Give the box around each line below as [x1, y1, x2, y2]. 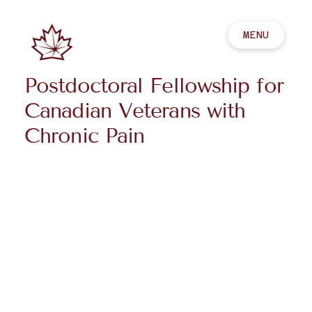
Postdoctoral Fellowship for [24, 73, 283, 98]
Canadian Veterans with [24, 98, 246, 123]
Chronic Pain [24, 123, 145, 148]
